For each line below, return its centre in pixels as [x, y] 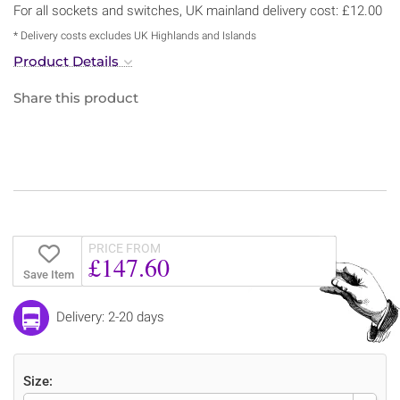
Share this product [76, 97]
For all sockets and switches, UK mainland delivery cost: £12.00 [198, 10]
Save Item [48, 274]
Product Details [66, 61]
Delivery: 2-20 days [110, 317]
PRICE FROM [125, 248]
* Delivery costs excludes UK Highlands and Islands [135, 35]
